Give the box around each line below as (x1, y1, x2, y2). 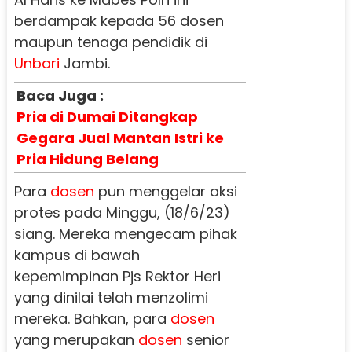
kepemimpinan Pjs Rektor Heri (13, 266, 221, 286)
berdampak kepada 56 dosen (13, 10, 224, 31)
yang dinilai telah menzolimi (13, 287, 208, 307)
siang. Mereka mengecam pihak (13, 223, 237, 244)
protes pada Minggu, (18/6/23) (13, 202, 230, 222)
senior (181, 329, 229, 350)
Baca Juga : (16, 85, 104, 105)
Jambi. (59, 53, 110, 73)
